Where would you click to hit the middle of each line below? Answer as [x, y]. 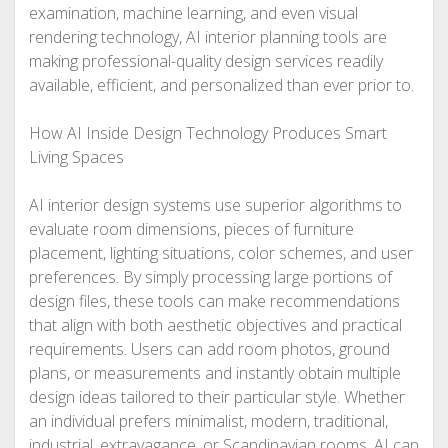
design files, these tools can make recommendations [214, 301]
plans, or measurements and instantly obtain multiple [214, 373]
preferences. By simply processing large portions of [210, 277]
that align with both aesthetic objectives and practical [215, 325]
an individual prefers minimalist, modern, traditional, [208, 421]
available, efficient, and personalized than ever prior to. [221, 85]
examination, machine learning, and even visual [193, 13]
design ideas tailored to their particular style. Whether [216, 397]
